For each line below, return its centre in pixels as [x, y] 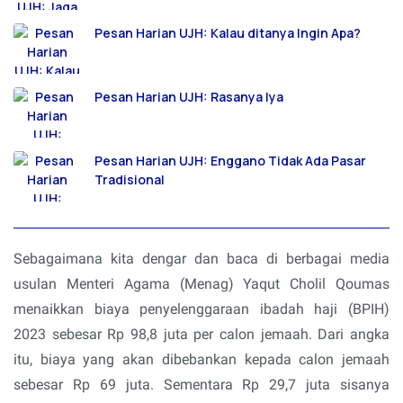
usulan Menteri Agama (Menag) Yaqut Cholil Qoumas [201, 283]
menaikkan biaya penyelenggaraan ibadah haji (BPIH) [201, 309]
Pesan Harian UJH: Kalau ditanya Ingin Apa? [228, 32]
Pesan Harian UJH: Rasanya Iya [189, 96]
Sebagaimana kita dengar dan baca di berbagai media [201, 258]
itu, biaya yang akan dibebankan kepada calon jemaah [201, 359]
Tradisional [130, 179]
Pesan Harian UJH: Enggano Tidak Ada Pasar [230, 160]
